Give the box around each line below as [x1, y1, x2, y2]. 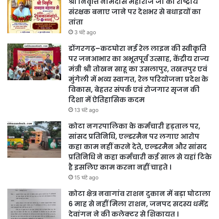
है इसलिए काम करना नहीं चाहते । [68, 162, 171, 173]
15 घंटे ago [74, 174, 99, 181]
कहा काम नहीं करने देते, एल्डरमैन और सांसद [68, 142, 207, 152]
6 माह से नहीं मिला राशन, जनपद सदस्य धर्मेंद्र [68, 199, 208, 209]
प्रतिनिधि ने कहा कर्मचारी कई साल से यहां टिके [68, 152, 212, 162]
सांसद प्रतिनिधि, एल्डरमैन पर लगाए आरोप [68, 131, 199, 142]
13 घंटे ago [74, 107, 99, 114]
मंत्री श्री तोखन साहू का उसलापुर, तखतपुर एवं [68, 64, 207, 74]
